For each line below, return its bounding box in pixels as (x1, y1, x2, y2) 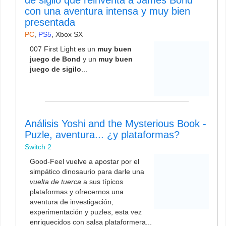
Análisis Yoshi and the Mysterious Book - (25, 118, 206, 130)
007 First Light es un (30, 44, 97, 53)
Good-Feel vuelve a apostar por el (30, 157, 139, 166)
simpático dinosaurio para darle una (30, 167, 144, 176)
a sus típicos (81, 178, 123, 186)
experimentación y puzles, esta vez (30, 208, 142, 216)
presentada (25, 16, 75, 28)
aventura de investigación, (30, 198, 114, 206)
